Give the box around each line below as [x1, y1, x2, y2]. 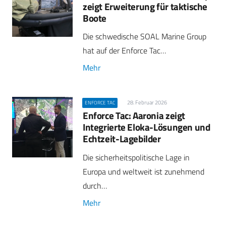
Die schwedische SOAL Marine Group [83, 30, 206, 42]
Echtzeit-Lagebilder [83, 131, 161, 146]
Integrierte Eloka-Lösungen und [83, 120, 210, 135]
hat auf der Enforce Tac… [83, 44, 166, 56]
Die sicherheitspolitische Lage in [83, 151, 190, 163]
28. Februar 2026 [127, 98, 167, 107]
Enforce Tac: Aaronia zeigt [83, 108, 186, 123]
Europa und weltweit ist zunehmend [83, 165, 204, 178]
